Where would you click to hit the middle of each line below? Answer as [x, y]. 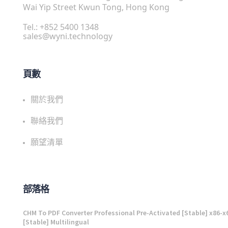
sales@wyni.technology [68, 36]
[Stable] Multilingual [56, 222]
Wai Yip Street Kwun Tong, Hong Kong [96, 7]
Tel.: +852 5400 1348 [61, 27]
